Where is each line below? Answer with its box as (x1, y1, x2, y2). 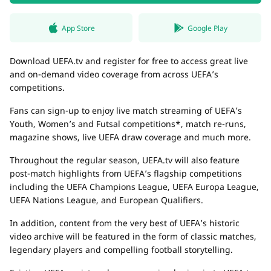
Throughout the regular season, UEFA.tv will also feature (10, 154, 240, 166)
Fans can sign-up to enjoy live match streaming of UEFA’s (10, 105, 242, 116)
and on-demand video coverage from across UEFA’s (10, 68, 218, 80)
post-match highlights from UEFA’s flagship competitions (10, 168, 242, 179)
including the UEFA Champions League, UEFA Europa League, (10, 181, 259, 192)
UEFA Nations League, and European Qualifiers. (10, 194, 203, 206)
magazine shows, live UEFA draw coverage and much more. (10, 131, 251, 143)
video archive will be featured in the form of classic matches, (10, 230, 256, 242)
